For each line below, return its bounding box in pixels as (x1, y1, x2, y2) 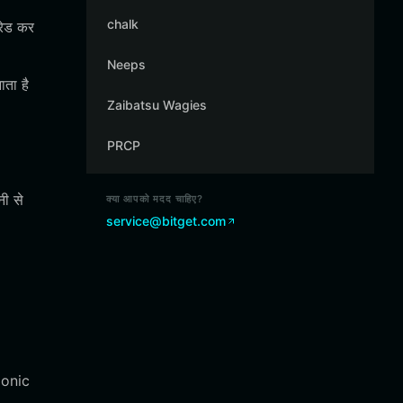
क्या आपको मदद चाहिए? (106, 193, 204, 205)
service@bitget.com (106, 213, 226, 228)
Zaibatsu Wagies (107, 97, 207, 112)
